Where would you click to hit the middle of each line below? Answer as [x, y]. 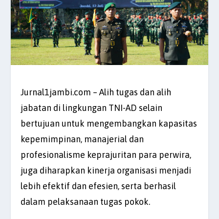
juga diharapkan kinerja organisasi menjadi [106, 170]
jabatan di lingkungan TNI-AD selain [92, 108]
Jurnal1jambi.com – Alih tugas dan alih [96, 92]
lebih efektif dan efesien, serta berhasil [99, 186]
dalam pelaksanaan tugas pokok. [86, 201]
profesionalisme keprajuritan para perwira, [106, 154]
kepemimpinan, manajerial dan [82, 139]
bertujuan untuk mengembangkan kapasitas [109, 123]
